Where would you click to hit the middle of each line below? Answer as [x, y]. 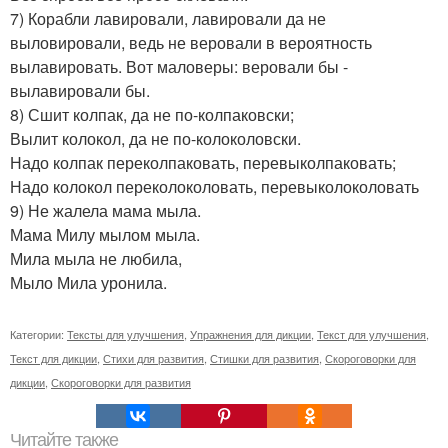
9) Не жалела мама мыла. [105, 211]
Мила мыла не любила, [96, 259]
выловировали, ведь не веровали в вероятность [191, 43]
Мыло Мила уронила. [88, 283]
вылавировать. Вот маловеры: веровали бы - [179, 67]
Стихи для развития [153, 358]
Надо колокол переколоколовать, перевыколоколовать [214, 187]
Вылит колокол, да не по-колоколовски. [155, 139]
